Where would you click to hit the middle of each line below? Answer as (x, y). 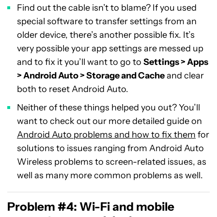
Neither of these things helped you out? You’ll (108, 108)
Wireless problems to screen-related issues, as (112, 162)
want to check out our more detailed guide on (109, 121)
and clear (184, 76)
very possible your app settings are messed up (110, 48)
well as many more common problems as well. (110, 175)
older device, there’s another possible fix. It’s (106, 35)
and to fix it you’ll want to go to (80, 62)
